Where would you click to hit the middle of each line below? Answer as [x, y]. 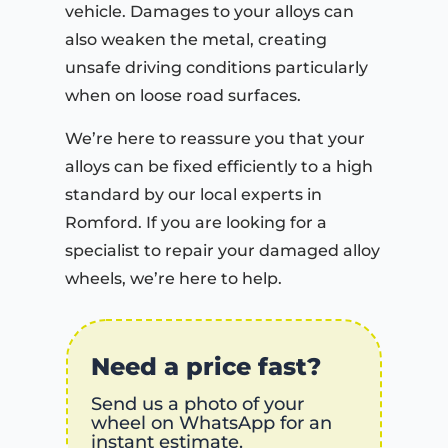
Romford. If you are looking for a [196, 222]
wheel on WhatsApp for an [211, 422]
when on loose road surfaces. [183, 95]
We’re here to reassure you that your [215, 138]
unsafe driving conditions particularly [216, 67]
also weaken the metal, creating [196, 39]
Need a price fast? [206, 366]
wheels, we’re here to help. [173, 278]
